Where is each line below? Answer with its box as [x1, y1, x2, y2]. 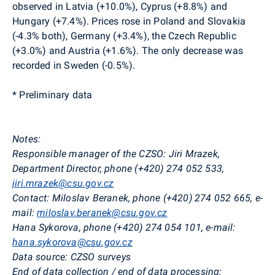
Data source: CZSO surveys [12, 250, 131, 263]
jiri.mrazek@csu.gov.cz [12, 177, 114, 189]
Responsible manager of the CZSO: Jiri [12, 147, 185, 160]
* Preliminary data [12, 88, 93, 101]
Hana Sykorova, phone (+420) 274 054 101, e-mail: [12, 221, 236, 233]
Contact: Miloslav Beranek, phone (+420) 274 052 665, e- [12, 192, 263, 204]
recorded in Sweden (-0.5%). [12, 59, 136, 71]
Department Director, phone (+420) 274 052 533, [12, 162, 225, 174]
